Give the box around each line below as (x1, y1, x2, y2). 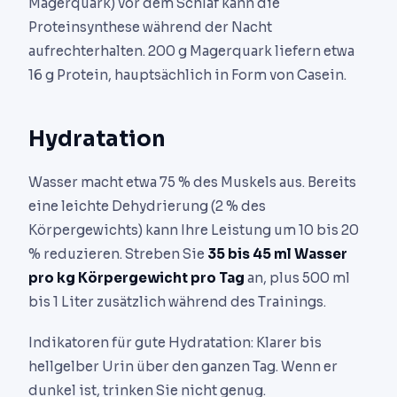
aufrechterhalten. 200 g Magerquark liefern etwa (28, 43, 354, 60)
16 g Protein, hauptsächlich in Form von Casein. (28, 66, 346, 84)
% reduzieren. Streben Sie (28, 245, 207, 263)
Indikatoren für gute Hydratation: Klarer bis (28, 334, 322, 352)
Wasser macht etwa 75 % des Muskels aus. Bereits (28, 174, 356, 191)
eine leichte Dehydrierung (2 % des (28, 198, 266, 215)
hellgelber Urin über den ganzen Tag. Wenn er (28, 358, 338, 376)
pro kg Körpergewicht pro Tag (28, 269, 245, 287)
